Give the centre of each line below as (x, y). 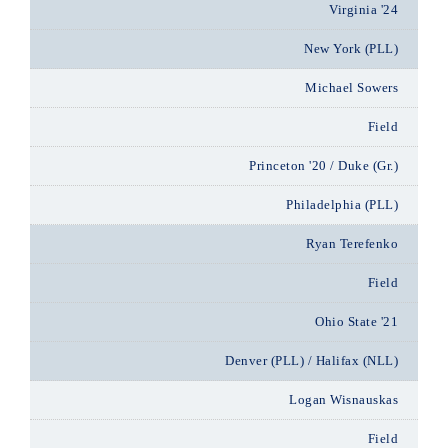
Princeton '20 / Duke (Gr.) (323, 165)
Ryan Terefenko (352, 243)
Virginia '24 (363, 9)
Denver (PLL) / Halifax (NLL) (311, 360)
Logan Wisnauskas (343, 399)
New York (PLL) (351, 48)
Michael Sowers (351, 87)
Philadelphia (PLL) (342, 204)
